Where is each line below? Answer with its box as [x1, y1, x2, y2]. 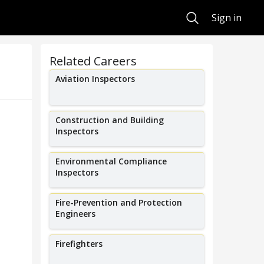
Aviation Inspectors [55, 73, 135, 84]
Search [184, 8, 216, 21]
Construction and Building [55, 114, 164, 126]
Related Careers [49, 53, 137, 69]
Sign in [212, 11, 242, 24]
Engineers [55, 208, 95, 219]
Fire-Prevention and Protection [55, 197, 182, 208]
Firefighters [55, 238, 103, 249]
